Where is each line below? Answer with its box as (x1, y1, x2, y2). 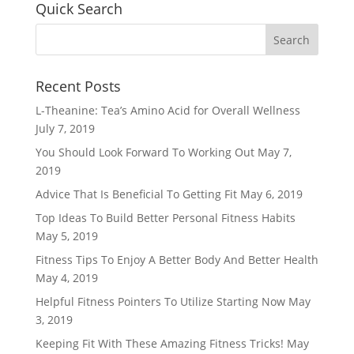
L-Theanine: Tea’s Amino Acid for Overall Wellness (35, 103, 300, 118)
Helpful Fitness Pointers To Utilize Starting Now (35, 294, 285, 309)
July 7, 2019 (35, 121, 95, 136)
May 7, (257, 145, 292, 160)
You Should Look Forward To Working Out (35, 145, 254, 160)
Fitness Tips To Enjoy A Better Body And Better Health (35, 252, 318, 267)
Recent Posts (35, 77, 121, 96)
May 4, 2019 (35, 270, 98, 285)
